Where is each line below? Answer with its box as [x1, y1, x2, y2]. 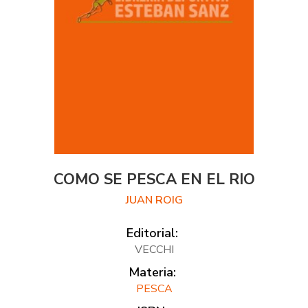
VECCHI [134, 242, 174, 258]
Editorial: [126, 225, 178, 242]
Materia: [129, 264, 176, 281]
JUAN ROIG [125, 192, 183, 208]
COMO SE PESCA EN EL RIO [53, 169, 255, 190]
